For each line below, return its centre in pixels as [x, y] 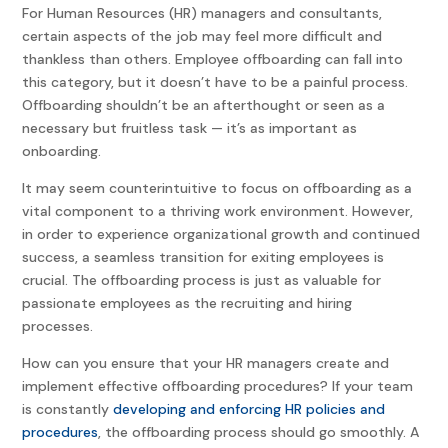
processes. [58, 326]
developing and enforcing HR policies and [249, 409]
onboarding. [62, 151]
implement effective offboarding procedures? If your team [218, 386]
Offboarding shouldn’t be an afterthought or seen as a [204, 105]
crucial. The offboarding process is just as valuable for [202, 280]
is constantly [68, 409]
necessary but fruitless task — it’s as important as [190, 128]
